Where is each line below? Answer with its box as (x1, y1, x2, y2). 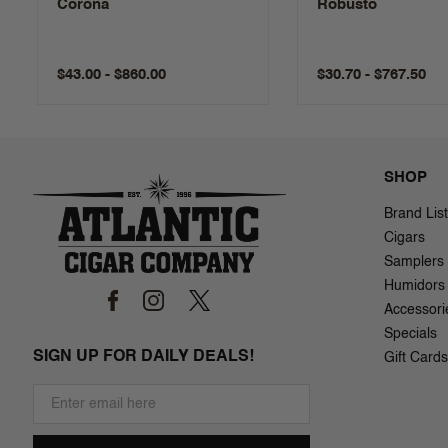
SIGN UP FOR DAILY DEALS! (33, 349, 254, 366)
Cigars (384, 230, 425, 245)
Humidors (384, 278, 445, 293)
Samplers (384, 254, 444, 269)
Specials (384, 326, 437, 341)
